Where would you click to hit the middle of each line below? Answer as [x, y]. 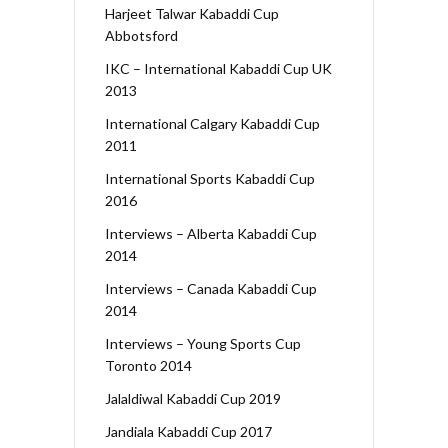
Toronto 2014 [148, 365]
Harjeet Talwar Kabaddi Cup [192, 13]
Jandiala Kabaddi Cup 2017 [188, 431]
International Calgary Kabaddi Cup [212, 123]
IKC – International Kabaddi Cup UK [218, 68]
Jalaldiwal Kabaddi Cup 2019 [193, 398]
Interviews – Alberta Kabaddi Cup [211, 233]
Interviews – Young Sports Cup [203, 343]
